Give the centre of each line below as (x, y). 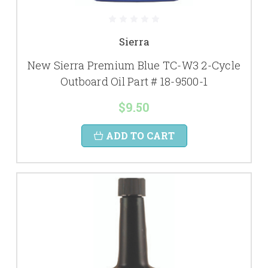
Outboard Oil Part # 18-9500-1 (134, 81)
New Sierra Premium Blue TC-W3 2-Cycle (134, 65)
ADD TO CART (140, 135)
